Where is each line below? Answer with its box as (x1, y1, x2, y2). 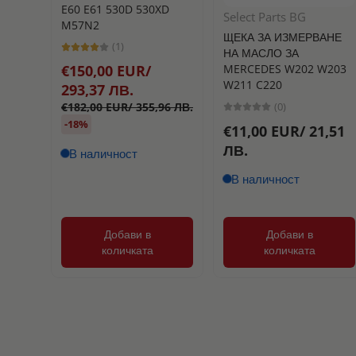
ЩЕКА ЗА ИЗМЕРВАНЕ (223, 29, 342, 45)
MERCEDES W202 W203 (223, 61, 347, 77)
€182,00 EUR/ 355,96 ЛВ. (61, 99, 193, 115)
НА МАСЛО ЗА (223, 45, 300, 61)
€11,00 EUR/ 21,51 (223, 121, 346, 141)
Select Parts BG (223, 9, 307, 25)
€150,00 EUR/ (61, 61, 151, 81)
